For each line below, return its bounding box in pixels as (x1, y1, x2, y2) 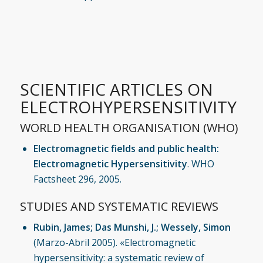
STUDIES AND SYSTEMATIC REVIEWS (19, 198, 218, 214)
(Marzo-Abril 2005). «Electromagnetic (33, 235, 195, 249)
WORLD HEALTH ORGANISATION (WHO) (19, 119, 238, 136)
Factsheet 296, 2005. (33, 172, 122, 186)
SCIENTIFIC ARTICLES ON (19, 77, 213, 100)
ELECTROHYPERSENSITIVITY (19, 95, 237, 118)
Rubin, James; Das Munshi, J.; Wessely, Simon (33, 220, 231, 234)
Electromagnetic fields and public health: (33, 141, 219, 155)
